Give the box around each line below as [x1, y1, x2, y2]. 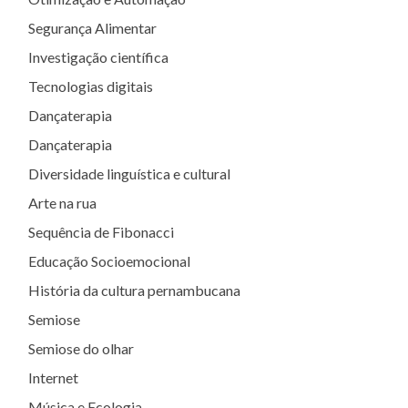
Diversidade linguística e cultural [28, 165, 230, 182]
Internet [28, 369, 78, 386]
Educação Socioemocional [28, 252, 190, 270]
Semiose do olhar [28, 340, 134, 357]
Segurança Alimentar [28, 19, 157, 36]
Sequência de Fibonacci [28, 223, 174, 240]
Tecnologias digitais [28, 77, 153, 95]
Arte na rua [28, 194, 97, 211]
